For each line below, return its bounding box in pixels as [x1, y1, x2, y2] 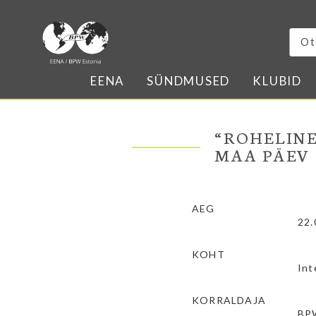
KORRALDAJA [192, 294, 266, 306]
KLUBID [253, 73, 302, 88]
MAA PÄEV [214, 143, 311, 166]
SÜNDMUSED [147, 73, 231, 88]
